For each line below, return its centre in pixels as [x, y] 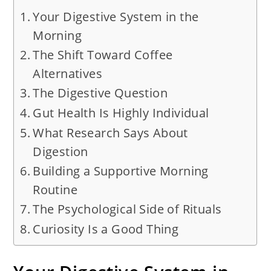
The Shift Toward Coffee [103, 55]
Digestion [60, 152]
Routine [55, 190]
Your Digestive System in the [116, 17]
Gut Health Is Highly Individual [121, 113]
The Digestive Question [100, 93]
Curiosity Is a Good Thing [106, 229]
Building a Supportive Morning [121, 171]
